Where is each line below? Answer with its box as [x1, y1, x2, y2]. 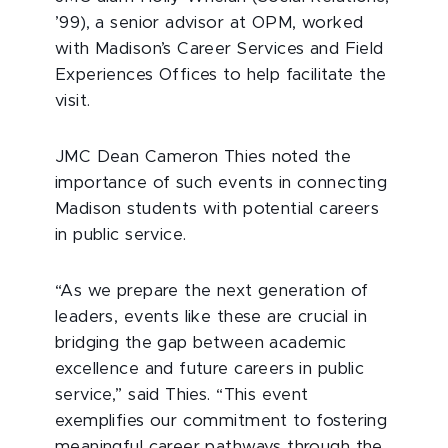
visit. [55, 93, 91, 110]
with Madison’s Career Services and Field [55, 41, 384, 58]
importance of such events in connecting [55, 175, 388, 192]
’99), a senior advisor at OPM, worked [55, 15, 364, 32]
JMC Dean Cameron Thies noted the [55, 149, 352, 166]
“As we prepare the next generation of [55, 283, 369, 300]
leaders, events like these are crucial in [55, 309, 368, 326]
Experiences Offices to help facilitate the [55, 67, 387, 84]
